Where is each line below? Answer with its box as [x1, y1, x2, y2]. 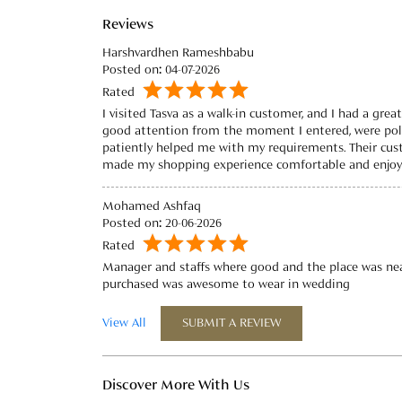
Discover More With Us [102, 379, 249, 394]
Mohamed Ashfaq [102, 200, 201, 214]
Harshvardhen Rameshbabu [102, 47, 254, 60]
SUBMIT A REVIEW [182, 317, 281, 330]
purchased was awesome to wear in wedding [102, 278, 350, 292]
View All [102, 317, 146, 330]
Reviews [102, 18, 153, 33]
